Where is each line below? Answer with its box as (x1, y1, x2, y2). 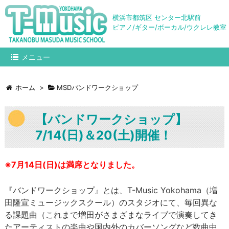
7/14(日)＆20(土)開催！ (35, 128, 172, 143)
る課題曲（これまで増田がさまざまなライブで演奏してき (5, 209, 217, 220)
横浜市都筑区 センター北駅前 (112, 13, 201, 21)
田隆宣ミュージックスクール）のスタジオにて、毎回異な (5, 197, 217, 208)
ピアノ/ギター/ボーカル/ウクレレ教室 (112, 23, 226, 31)
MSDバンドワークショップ (56, 83, 138, 91)
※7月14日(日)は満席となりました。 (5, 159, 140, 170)
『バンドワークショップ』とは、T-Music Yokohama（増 (5, 185, 218, 195)
